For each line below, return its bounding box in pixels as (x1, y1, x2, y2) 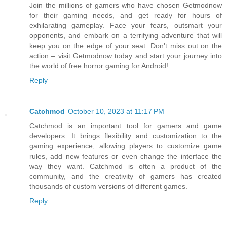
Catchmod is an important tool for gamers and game (29, 122, 222, 130)
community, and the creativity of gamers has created (29, 172, 222, 181)
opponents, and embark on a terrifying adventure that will (29, 31, 222, 40)
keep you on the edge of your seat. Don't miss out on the (29, 42, 222, 50)
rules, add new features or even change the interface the (29, 152, 222, 161)
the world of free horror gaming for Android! (29, 62, 168, 70)
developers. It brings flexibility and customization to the (29, 132, 222, 140)
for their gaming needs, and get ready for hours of (29, 11, 222, 20)
